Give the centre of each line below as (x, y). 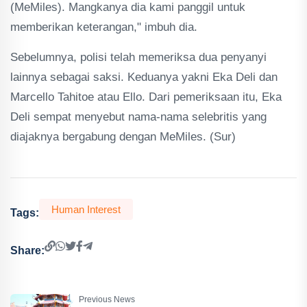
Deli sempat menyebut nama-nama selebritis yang (138, 117)
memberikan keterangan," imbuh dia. (104, 27)
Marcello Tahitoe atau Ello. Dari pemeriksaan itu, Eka (146, 97)
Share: (27, 250)
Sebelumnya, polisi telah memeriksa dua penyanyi (138, 57)
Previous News (107, 299)
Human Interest (86, 209)
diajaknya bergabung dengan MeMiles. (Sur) (123, 137)
